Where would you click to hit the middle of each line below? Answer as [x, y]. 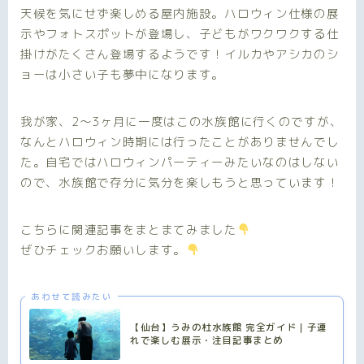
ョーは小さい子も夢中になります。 [123, 74]
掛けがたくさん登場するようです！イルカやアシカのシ [180, 54]
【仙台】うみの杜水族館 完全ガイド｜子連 [229, 327]
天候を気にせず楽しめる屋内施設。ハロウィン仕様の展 [180, 13]
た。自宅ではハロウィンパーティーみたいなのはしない [180, 162]
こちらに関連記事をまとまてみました [129, 229]
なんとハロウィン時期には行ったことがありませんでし [180, 141]
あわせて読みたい [71, 297]
